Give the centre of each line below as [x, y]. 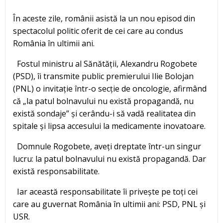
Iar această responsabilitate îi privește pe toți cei [105, 192]
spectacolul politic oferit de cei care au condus [98, 31]
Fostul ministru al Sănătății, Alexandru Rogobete [105, 64]
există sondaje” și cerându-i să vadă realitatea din [104, 114]
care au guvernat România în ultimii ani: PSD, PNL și [109, 204]
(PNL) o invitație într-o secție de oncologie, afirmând [110, 89]
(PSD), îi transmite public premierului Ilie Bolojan [103, 76]
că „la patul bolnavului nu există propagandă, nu [103, 101]
